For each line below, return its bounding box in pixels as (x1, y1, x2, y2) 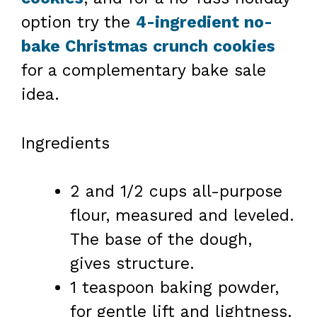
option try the (21, 13, 136, 33)
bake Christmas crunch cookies (21, 37, 275, 57)
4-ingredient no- (136, 13, 272, 33)
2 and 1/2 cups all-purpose (70, 182, 282, 202)
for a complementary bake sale (21, 61, 266, 81)
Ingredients (21, 133, 110, 153)
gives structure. (70, 254, 195, 274)
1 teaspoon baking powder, (70, 278, 279, 298)
